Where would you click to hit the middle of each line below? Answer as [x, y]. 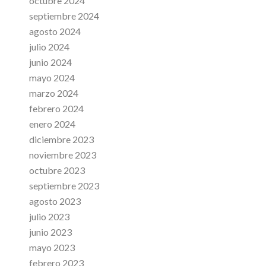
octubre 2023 [57, 170]
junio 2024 [50, 62]
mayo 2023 [52, 247]
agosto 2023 [55, 201]
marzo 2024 [53, 93]
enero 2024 [52, 124]
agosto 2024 [55, 31]
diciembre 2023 [61, 139]
